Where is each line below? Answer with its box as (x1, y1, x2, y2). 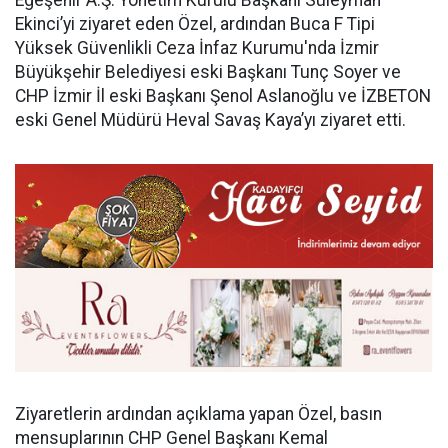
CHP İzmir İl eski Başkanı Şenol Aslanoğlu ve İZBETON (15, 85, 431, 106)
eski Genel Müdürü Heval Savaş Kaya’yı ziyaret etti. (15, 109, 406, 130)
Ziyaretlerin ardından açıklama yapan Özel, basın (15, 404, 382, 425)
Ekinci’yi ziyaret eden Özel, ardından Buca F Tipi (15, 13, 375, 34)
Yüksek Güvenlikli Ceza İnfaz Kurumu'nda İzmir (15, 37, 379, 58)
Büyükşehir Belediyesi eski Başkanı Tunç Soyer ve (15, 61, 401, 82)
